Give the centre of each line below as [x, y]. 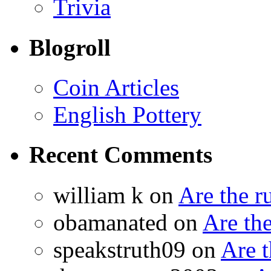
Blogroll [70, 47]
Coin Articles [116, 87]
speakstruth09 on [137, 249]
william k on [116, 195]
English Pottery [127, 114]
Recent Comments [121, 155]
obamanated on [128, 222]
